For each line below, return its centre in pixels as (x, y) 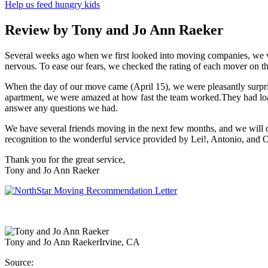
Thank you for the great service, (65, 159)
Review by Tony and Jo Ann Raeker (114, 30)
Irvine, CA (120, 242)
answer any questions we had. (61, 108)
